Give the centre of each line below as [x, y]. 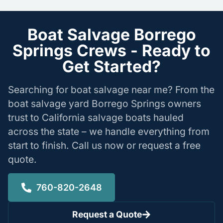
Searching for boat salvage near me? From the [111, 89]
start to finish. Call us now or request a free [104, 145]
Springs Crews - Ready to [111, 50]
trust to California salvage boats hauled [96, 117]
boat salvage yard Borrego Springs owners [105, 103]
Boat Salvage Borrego [111, 34]
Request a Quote [107, 215]
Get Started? [111, 66]
